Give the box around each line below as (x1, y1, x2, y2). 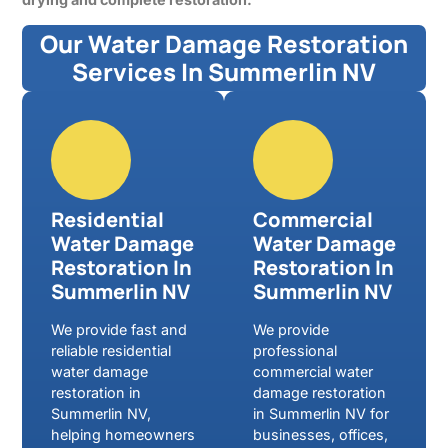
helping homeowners (51, 425, 196, 443)
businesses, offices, (252, 425, 388, 443)
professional (252, 341, 337, 359)
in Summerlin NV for (252, 404, 389, 422)
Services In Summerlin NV (72, 54, 376, 88)
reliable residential (51, 341, 172, 359)
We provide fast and (51, 320, 188, 338)
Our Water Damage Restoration (40, 26, 408, 60)
